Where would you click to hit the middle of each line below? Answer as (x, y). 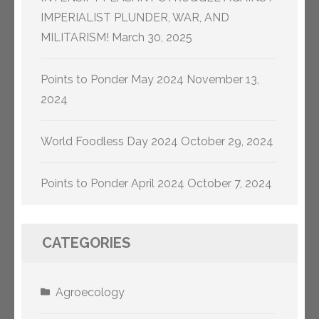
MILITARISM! (75, 38)
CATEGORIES (86, 243)
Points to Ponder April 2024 (113, 184)
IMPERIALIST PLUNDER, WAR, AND (135, 18)
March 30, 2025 (152, 38)
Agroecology (90, 293)
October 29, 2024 (227, 142)
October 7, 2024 (230, 184)
